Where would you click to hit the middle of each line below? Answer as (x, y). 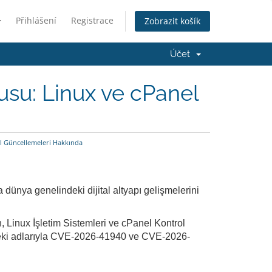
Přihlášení (36, 20)
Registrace (92, 20)
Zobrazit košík (172, 21)
